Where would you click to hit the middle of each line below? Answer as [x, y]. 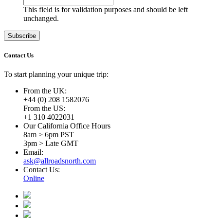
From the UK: [45, 91]
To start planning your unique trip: [56, 74]
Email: [33, 152]
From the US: [44, 109]
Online [34, 179]
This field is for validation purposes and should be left [106, 9]
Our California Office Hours [67, 126]
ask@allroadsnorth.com [60, 161]
